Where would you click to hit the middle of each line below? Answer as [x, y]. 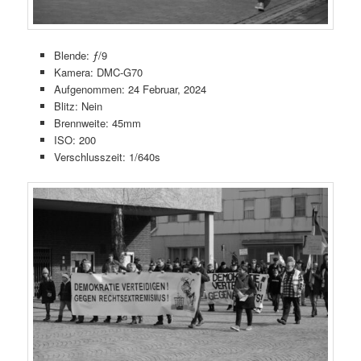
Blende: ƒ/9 [80, 55]
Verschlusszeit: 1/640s [107, 156]
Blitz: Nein [78, 106]
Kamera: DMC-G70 [98, 72]
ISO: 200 [75, 139]
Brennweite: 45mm [97, 122]
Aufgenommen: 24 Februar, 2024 [130, 89]
